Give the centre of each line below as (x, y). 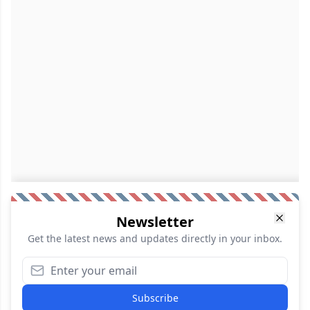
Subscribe (155, 298)
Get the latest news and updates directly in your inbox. (155, 239)
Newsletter (155, 222)
